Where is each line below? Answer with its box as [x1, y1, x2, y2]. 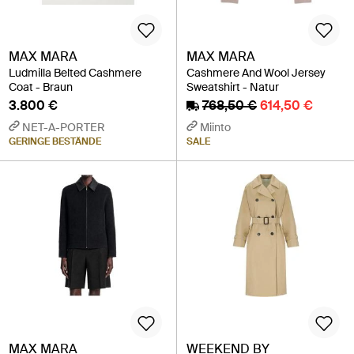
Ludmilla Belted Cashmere [9, 65, 141, 80]
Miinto [200, 119, 231, 134]
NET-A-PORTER [22, 119, 105, 134]
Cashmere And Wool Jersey [186, 65, 326, 80]
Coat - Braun [9, 79, 73, 94]
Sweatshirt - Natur [186, 79, 279, 94]
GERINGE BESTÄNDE [9, 134, 101, 148]
